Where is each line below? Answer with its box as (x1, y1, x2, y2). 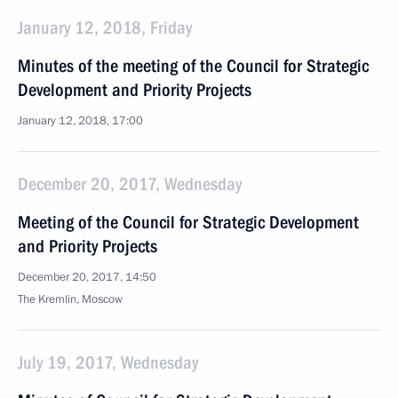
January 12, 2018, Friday (18, 17, 192, 38)
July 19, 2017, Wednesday (18, 352, 198, 373)
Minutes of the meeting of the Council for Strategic (18, 55, 369, 76)
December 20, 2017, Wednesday (18, 173, 242, 195)
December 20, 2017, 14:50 (18, 269, 156, 285)
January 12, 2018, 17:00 (18, 113, 143, 129)
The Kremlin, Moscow (18, 291, 123, 307)
